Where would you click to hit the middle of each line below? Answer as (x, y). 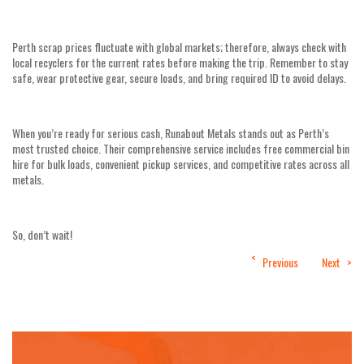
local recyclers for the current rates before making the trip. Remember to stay (180, 62)
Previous (280, 262)
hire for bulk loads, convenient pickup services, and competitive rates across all (181, 163)
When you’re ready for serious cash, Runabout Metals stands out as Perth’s (171, 132)
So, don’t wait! (43, 234)
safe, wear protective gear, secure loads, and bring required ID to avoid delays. (179, 77)
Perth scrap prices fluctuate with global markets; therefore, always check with (179, 46)
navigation (52, 290)
